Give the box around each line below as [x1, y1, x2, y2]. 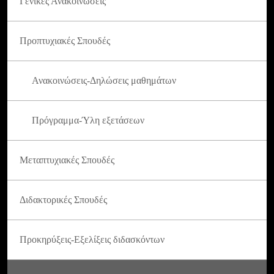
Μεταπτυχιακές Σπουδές [20, 154, 114, 165]
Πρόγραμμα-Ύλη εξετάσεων [32, 114, 144, 125]
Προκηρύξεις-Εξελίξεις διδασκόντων [20, 234, 165, 245]
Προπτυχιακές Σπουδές [20, 35, 110, 46]
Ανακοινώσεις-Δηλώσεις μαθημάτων [32, 75, 176, 86]
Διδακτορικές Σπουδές [20, 194, 107, 205]
